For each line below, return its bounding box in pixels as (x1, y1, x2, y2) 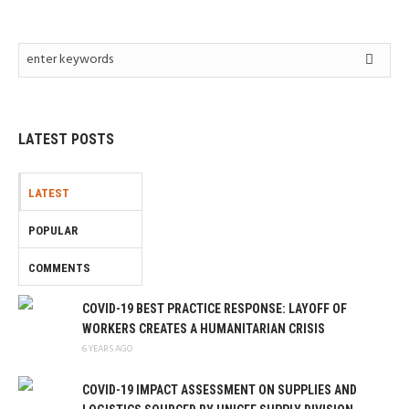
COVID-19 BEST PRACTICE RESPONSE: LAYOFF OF (82, 300, 347, 316)
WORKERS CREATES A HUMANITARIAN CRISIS (82, 320, 325, 336)
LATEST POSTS (18, 130, 114, 148)
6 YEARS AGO (82, 341, 132, 356)
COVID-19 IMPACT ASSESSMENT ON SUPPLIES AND (82, 382, 357, 397)
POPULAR (28, 223, 78, 237)
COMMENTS (28, 260, 90, 275)
